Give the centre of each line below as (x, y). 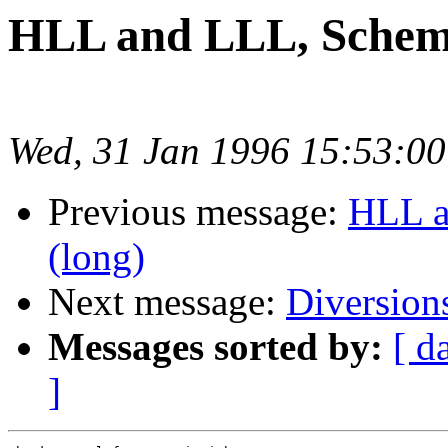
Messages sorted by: (215, 347)
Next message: (167, 302)
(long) (96, 257)
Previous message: (198, 212)
